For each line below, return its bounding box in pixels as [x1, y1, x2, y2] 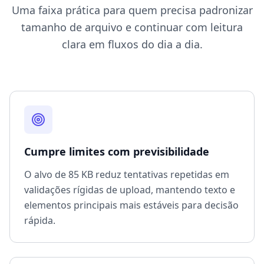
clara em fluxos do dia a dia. [61, 37, 203, 52]
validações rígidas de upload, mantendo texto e [24, 183, 235, 197]
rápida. [24, 214, 55, 227]
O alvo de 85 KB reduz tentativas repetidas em [24, 168, 229, 181]
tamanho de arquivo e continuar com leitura [21, 20, 243, 35]
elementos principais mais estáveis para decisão [24, 199, 239, 212]
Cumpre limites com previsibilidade [24, 144, 209, 159]
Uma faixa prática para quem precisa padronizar [11, 3, 253, 18]
